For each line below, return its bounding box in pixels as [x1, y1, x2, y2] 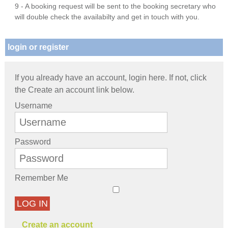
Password [15, 137, 51, 146]
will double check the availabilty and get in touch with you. [15, 12, 200, 21]
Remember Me [15, 173, 69, 182]
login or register [8, 42, 69, 51]
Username [15, 101, 53, 110]
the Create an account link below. [15, 85, 135, 94]
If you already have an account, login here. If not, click [15, 73, 207, 82]
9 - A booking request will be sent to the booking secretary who [15, 2, 216, 10]
